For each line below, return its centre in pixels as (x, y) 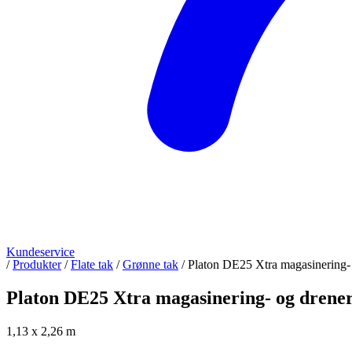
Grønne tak (150, 265)
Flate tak (92, 265)
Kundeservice (40, 252)
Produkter (37, 265)
